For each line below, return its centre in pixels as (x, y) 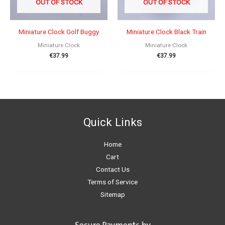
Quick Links (113, 122)
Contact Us (113, 170)
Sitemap (113, 195)
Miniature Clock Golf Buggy (59, 31)
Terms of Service (113, 182)
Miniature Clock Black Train (166, 31)
